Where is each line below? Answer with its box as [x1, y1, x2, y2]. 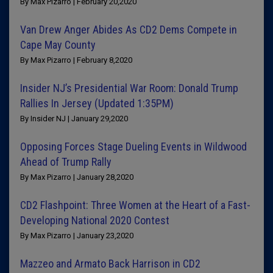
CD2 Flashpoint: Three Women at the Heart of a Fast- [20, 199, 250, 211]
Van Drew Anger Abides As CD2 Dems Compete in [20, 23, 237, 36]
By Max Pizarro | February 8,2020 [20, 55, 132, 65]
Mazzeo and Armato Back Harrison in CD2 [20, 257, 200, 270]
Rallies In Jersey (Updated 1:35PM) [20, 97, 174, 110]
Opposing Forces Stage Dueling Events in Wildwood [20, 140, 247, 153]
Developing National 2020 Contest [20, 214, 169, 227]
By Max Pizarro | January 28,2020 [20, 172, 133, 182]
